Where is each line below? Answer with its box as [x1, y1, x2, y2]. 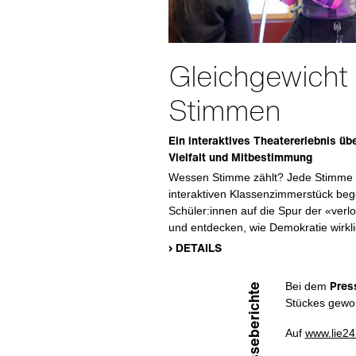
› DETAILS [168, 238, 222, 256]
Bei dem [284, 279, 330, 292]
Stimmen [168, 88, 281, 131]
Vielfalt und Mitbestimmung [168, 148, 312, 165]
